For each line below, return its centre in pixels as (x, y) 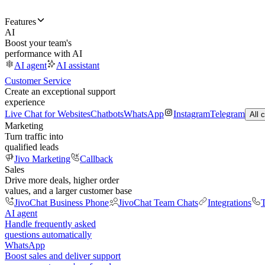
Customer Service (38, 81)
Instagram (192, 114)
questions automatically (48, 235)
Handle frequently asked (50, 224)
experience (25, 102)
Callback (96, 159)
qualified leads (32, 147)
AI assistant (78, 65)
